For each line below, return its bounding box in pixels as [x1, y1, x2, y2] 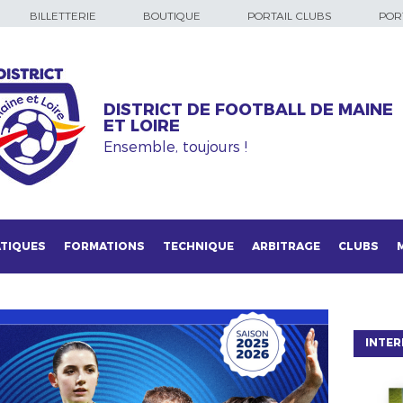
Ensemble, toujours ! [103, 138, 247, 156]
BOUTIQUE [143, 9, 201, 22]
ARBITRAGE [252, 239, 320, 253]
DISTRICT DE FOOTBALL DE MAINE [103, 100, 393, 121]
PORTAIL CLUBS [247, 9, 332, 22]
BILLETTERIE [30, 9, 96, 22]
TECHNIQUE [163, 239, 234, 253]
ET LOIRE [103, 116, 180, 137]
